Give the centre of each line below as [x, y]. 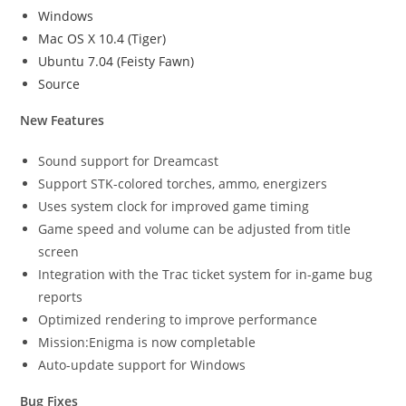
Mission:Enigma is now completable [147, 343]
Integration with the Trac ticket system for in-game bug [206, 275]
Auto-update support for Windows [142, 365]
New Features [63, 121]
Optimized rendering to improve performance [178, 320]
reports [61, 297]
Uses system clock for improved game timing [174, 207]
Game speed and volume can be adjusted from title [195, 229]
